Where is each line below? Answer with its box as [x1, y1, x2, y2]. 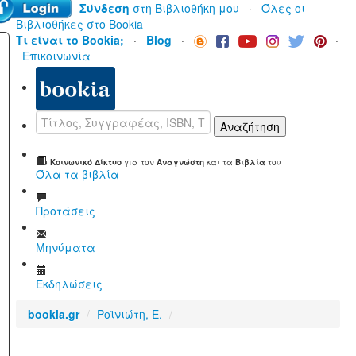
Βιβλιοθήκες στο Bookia [16, 16, 143, 32]
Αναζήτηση [220, 118, 280, 135]
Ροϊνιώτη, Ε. [97, 306, 162, 323]
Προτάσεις [36, 203, 95, 219]
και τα [204, 157, 235, 168]
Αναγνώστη [157, 157, 204, 168]
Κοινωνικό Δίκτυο [50, 157, 122, 168]
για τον [122, 157, 157, 168]
